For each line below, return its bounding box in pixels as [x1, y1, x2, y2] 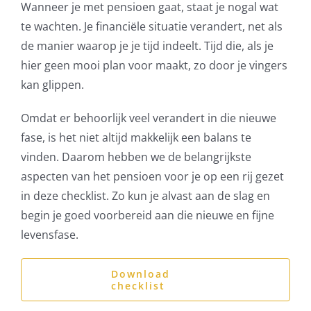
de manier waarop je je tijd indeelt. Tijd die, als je [20, 37, 274, 53]
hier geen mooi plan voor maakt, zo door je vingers [20, 57, 287, 73]
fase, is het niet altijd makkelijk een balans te [20, 129, 251, 145]
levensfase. [20, 226, 78, 242]
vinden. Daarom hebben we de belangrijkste [20, 149, 251, 165]
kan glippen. [20, 76, 84, 92]
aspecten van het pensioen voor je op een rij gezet [20, 168, 284, 184]
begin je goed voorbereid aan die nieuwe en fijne [20, 207, 274, 223]
